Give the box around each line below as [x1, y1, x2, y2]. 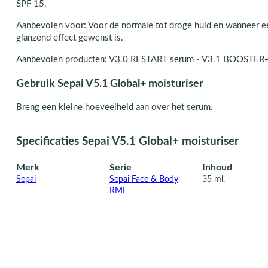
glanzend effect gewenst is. [16, 33, 123, 42]
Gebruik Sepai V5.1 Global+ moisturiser [16, 78, 203, 89]
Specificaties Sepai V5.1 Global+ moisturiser [16, 135, 239, 147]
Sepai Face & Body [109, 175, 178, 184]
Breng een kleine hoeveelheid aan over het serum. [16, 103, 213, 112]
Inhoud [202, 162, 233, 172]
